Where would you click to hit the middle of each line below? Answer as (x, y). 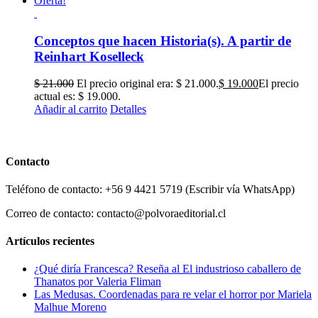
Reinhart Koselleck (89, 56)
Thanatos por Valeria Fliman (98, 282)
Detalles (128, 109)
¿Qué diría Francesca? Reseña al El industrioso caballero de (168, 269)
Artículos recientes (50, 241)
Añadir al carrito (71, 109)
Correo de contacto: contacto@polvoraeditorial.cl (116, 213)
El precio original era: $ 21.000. (148, 84)
